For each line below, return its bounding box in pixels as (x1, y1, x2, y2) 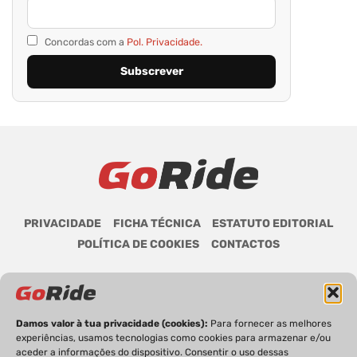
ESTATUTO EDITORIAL (211, 217, 333, 231)
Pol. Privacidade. (127, 36, 202, 49)
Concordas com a (42, 36, 127, 49)
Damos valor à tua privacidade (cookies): (16, 318, 210, 329)
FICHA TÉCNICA (112, 217, 201, 231)
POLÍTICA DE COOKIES (77, 237, 200, 251)
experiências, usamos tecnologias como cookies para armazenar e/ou (16, 332, 331, 343)
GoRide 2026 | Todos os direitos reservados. (69, 319, 288, 333)
